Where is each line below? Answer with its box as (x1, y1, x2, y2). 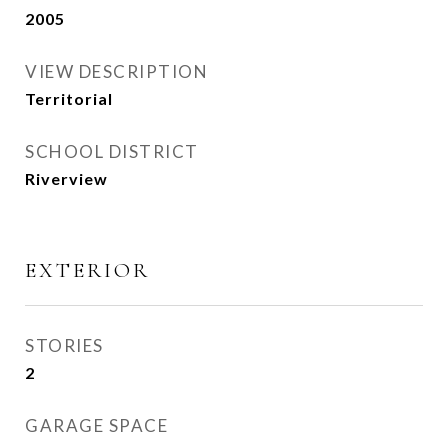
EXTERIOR (25, 258, 150, 283)
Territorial (25, 89, 113, 108)
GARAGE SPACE (25, 415, 168, 436)
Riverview (25, 169, 108, 188)
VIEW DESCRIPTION (25, 61, 208, 82)
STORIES (25, 335, 104, 356)
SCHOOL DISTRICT (25, 141, 199, 162)
